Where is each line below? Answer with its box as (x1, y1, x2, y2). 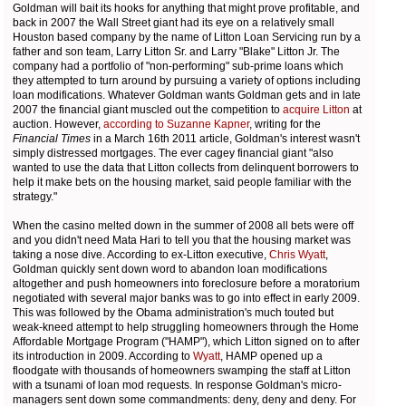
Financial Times (13, 131, 91, 145)
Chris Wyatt (269, 247, 325, 261)
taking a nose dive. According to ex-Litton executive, (13, 247, 269, 261)
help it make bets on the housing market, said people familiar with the (13, 175, 352, 188)
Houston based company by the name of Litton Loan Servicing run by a (13, 30, 361, 43)
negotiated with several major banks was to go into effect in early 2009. (13, 291, 360, 304)
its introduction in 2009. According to (13, 349, 193, 362)
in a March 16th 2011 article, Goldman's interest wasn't (91, 131, 360, 145)
